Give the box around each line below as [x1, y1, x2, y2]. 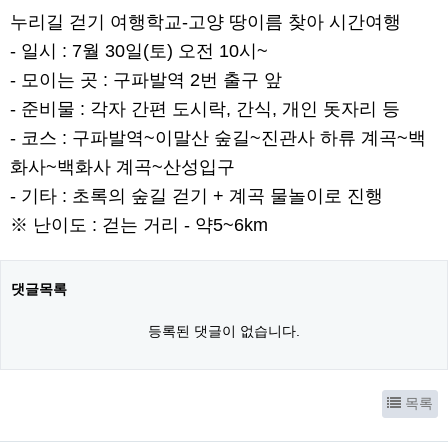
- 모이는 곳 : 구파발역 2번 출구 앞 [10, 69, 282, 90]
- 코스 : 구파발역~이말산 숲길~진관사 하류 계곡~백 [10, 127, 426, 148]
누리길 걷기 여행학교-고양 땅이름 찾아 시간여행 [10, 11, 401, 32]
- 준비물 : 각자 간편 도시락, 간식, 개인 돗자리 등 [10, 98, 400, 119]
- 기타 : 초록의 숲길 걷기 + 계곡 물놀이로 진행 [10, 185, 383, 206]
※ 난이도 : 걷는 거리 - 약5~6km [10, 214, 268, 235]
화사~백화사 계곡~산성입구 [10, 156, 235, 177]
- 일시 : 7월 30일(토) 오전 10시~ [10, 40, 268, 61]
